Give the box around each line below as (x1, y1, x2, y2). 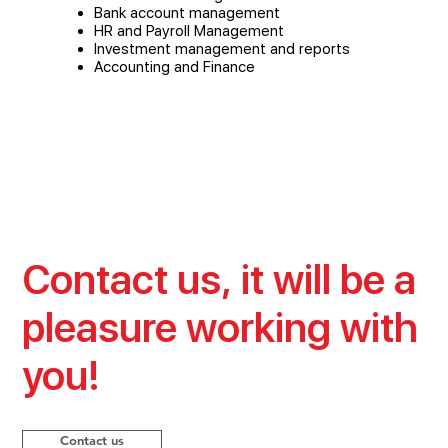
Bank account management (94, 4, 280, 23)
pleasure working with (22, 304, 419, 353)
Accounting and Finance (94, 58, 255, 77)
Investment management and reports (94, 40, 350, 59)
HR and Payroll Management (94, 22, 284, 41)
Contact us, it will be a (22, 256, 417, 305)
